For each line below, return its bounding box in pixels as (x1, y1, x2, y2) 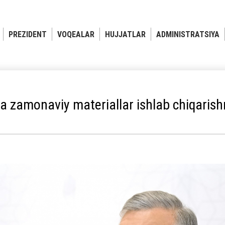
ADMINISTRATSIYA (156, 29, 220, 39)
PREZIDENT (9, 29, 47, 39)
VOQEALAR (57, 29, 95, 39)
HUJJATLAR (105, 29, 146, 39)
